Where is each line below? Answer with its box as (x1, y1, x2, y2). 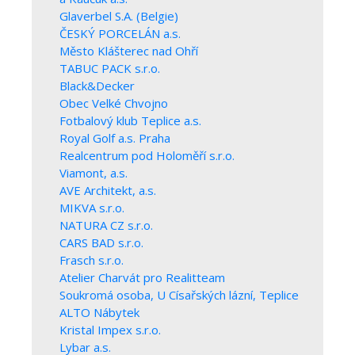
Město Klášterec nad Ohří (59, 43, 198, 59)
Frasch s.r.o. (59, 252, 124, 269)
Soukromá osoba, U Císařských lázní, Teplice (59, 287, 299, 303)
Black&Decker (59, 78, 135, 94)
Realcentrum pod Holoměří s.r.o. (59, 147, 235, 164)
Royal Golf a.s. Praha (59, 130, 170, 147)
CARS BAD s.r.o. (59, 235, 143, 251)
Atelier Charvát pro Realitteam (59, 269, 225, 286)
